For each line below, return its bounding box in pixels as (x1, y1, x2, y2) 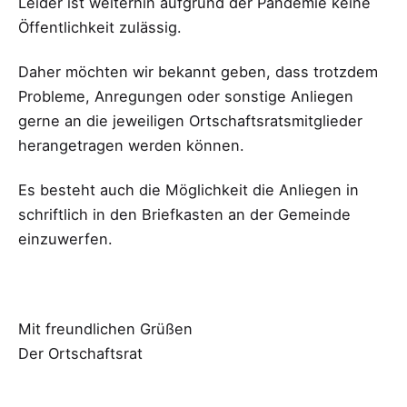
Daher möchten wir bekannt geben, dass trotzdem (18, 63, 378, 82)
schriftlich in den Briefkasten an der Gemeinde (18, 205, 351, 224)
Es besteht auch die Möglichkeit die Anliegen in (18, 181, 359, 200)
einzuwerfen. (18, 230, 113, 249)
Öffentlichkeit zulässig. (18, 18, 182, 37)
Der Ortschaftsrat (18, 343, 143, 362)
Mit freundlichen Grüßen (18, 319, 193, 338)
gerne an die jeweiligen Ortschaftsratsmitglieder (18, 112, 362, 131)
